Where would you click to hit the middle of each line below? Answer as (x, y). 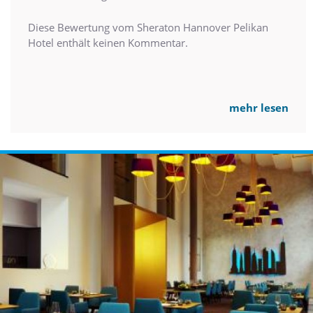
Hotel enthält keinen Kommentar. (108, 42)
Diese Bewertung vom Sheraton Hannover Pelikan (148, 27)
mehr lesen (259, 107)
